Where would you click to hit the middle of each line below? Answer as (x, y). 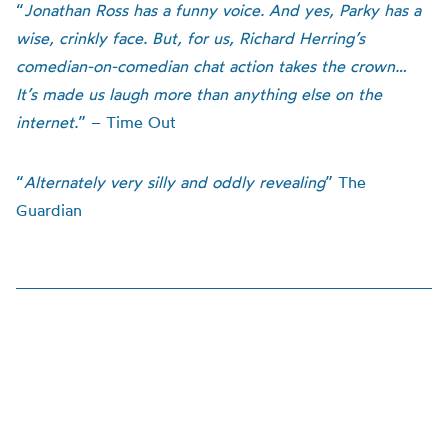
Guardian (49, 210)
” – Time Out (127, 122)
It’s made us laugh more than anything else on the (199, 94)
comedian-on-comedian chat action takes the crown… (211, 66)
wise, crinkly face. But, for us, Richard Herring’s (190, 38)
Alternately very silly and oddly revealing (174, 182)
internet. (47, 122)
